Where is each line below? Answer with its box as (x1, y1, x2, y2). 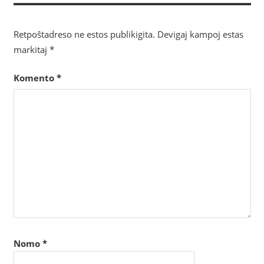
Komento (13, 72, 57, 84)
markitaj (13, 43, 49, 55)
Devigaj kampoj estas (157, 28, 243, 40)
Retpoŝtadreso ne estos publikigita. (13, 28, 155, 40)
